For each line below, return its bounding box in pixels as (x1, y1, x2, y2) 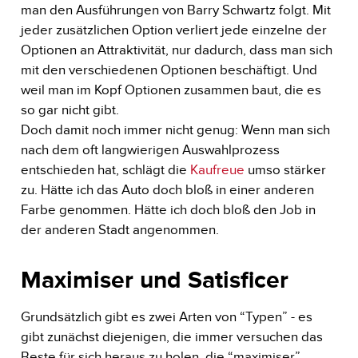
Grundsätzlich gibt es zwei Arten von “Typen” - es (20, 308, 312, 324)
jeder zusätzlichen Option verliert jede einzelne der (20, 22, 327, 38)
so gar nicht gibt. (20, 101, 122, 117)
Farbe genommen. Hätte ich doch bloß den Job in (20, 201, 316, 217)
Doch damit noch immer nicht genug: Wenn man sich (20, 121, 330, 137)
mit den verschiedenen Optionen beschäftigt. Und (20, 62, 317, 78)
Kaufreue (189, 161, 245, 177)
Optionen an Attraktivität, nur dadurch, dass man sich (20, 42, 332, 58)
